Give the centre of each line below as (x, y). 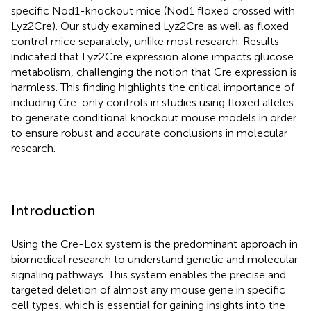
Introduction (53, 210)
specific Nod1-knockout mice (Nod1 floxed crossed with (153, 10)
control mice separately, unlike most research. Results (145, 41)
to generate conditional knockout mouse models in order (154, 117)
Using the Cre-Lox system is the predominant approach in (154, 244)
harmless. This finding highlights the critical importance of (153, 87)
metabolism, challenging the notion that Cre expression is (154, 72)
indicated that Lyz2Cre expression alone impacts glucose (152, 56)
